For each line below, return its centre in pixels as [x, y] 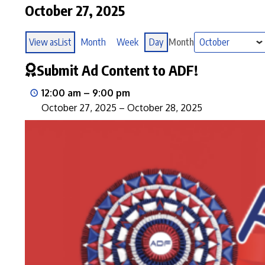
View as [43, 42]
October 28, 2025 [165, 108]
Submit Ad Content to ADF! [117, 70]
